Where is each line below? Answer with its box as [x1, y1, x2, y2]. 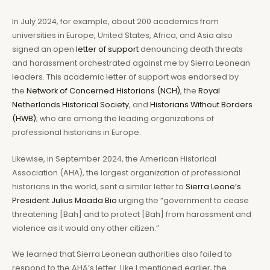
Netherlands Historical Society [12, 99, 129, 110]
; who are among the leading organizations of [36, 113, 214, 124]
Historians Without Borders [150, 99, 253, 110]
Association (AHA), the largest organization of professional [12, 167, 240, 178]
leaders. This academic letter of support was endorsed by [12, 72, 239, 83]
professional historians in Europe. [12, 127, 141, 138]
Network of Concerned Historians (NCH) [27, 86, 180, 96]
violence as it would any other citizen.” [12, 222, 159, 233]
